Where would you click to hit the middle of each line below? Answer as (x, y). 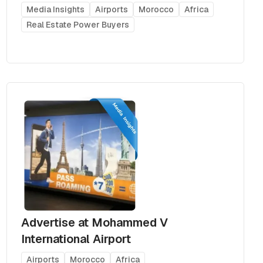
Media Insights (55, 9)
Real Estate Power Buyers (77, 24)
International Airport (76, 239)
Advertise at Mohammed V (94, 222)
